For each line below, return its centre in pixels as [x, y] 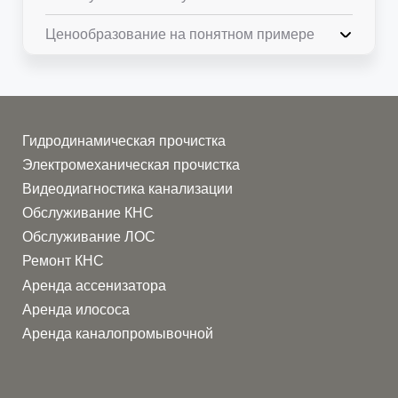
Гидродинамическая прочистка [124, 140]
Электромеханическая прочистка [131, 165]
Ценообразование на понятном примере [180, 34]
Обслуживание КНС [88, 213]
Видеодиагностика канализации [128, 189]
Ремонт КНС [64, 261]
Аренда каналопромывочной [118, 333]
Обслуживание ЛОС [89, 237]
